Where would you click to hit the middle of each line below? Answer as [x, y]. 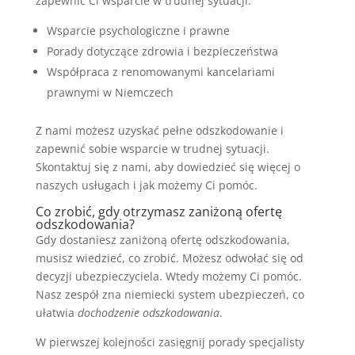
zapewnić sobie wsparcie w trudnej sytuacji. [152, 148]
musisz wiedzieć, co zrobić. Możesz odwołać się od [169, 258]
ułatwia [56, 312]
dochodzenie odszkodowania [148, 312]
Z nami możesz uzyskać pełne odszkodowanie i [159, 130]
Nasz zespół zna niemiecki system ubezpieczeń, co [170, 294]
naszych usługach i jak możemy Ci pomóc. [146, 185]
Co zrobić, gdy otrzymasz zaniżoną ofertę [158, 211]
